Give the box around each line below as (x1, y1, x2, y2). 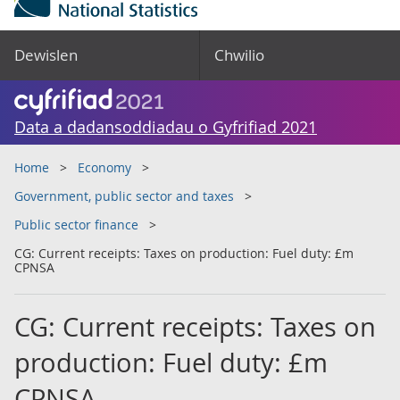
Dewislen (14, 45, 78, 65)
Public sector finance (14, 216, 138, 233)
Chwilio (214, 45, 264, 65)
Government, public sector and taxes (14, 187, 234, 204)
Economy (78, 159, 131, 176)
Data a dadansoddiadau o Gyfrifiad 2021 (14, 116, 317, 137)
